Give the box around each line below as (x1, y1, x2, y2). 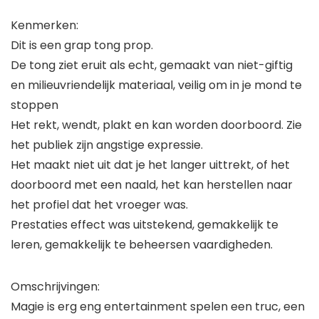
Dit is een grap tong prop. (11, 37, 153, 54)
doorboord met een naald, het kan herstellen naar (11, 177, 293, 194)
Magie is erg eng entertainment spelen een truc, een (11, 298, 305, 315)
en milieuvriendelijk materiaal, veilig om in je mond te (11, 77, 302, 94)
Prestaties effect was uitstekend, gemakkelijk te (11, 216, 278, 234)
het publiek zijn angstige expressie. (11, 137, 203, 154)
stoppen (11, 97, 58, 114)
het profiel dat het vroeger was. (11, 197, 188, 214)
